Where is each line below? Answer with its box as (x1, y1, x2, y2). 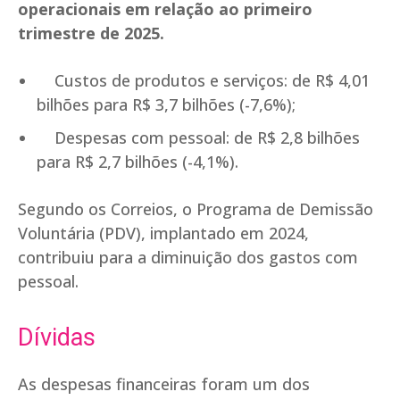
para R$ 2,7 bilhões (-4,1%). (37, 151, 238, 173)
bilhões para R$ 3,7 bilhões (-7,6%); (37, 94, 296, 116)
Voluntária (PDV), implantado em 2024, (18, 222, 309, 245)
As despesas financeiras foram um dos (18, 373, 310, 396)
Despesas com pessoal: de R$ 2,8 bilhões (37, 127, 360, 149)
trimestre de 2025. (18, 22, 164, 45)
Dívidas (18, 323, 96, 353)
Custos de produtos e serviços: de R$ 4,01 (37, 70, 370, 92)
